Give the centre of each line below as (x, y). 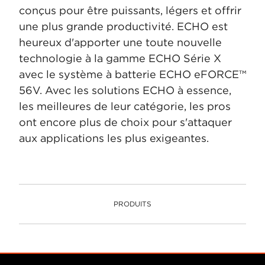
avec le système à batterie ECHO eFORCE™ (132, 74)
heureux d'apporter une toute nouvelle (120, 42)
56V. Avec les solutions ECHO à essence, (125, 90)
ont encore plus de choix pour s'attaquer (125, 122)
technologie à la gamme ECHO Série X (120, 58)
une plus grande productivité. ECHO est (123, 26)
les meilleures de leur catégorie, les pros (125, 106)
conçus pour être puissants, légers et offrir (130, 10)
